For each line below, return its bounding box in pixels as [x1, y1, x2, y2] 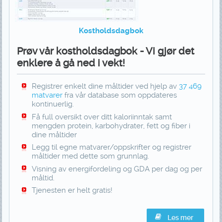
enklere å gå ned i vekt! [16, 57, 125, 69]
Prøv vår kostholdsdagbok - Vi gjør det [16, 45, 194, 57]
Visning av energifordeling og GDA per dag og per [31, 164, 202, 173]
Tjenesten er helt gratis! [31, 186, 112, 195]
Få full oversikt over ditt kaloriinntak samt [31, 112, 172, 121]
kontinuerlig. [31, 100, 74, 109]
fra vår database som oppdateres [64, 91, 177, 100]
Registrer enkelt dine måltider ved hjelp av [31, 82, 179, 91]
